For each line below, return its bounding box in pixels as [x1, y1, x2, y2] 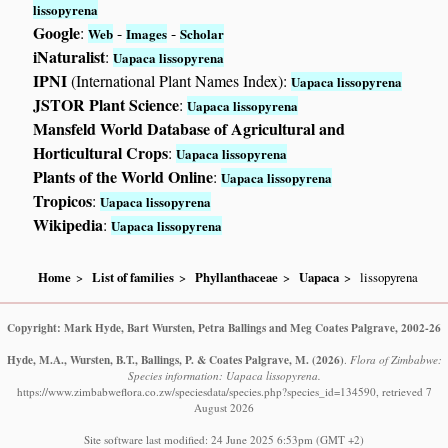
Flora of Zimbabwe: [349, 351, 442, 367]
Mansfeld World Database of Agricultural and [33, 117, 346, 141]
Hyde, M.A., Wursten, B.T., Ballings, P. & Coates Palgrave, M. [6, 350, 309, 368]
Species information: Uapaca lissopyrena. [127, 367, 321, 383]
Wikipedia [33, 213, 104, 237]
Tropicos [33, 189, 93, 213]
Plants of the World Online [33, 165, 214, 189]
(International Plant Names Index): [67, 70, 292, 92]
